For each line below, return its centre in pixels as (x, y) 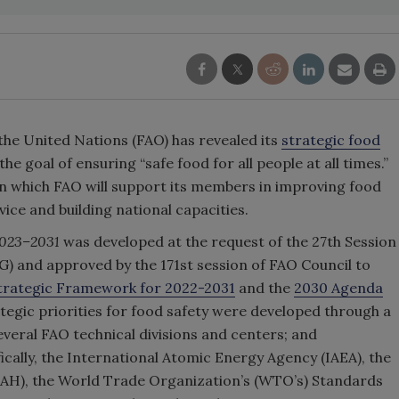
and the (265, 288)
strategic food (331, 140)
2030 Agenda (338, 288)
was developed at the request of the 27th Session (228, 241)
